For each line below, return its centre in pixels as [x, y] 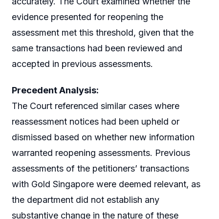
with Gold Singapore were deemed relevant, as [106, 184]
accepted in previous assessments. [82, 64]
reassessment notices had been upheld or [96, 122]
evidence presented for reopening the [88, 17]
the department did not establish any [86, 200]
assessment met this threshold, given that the [103, 33]
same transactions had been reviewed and [97, 48]
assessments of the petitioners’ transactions [100, 169]
